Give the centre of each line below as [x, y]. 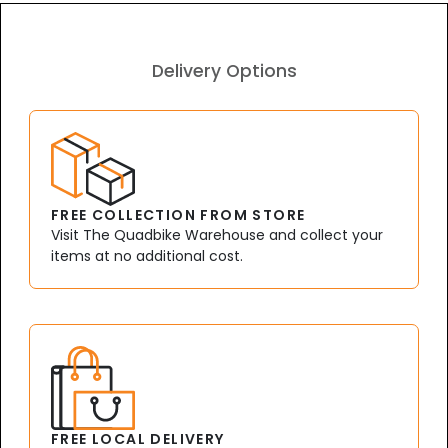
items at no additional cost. [147, 256]
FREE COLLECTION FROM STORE [178, 215]
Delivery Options [224, 71]
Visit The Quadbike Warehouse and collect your [217, 235]
